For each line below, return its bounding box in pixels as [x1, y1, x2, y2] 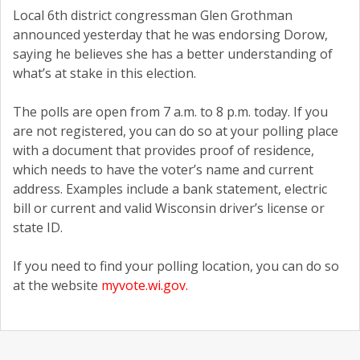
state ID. [13, 219, 63, 237]
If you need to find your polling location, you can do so [13, 257, 339, 276]
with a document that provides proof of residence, [13, 141, 314, 160]
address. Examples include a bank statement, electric [13, 180, 327, 198]
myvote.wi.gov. [101, 276, 188, 295]
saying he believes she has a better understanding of [13, 45, 333, 63]
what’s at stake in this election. [13, 64, 196, 83]
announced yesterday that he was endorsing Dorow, [13, 26, 328, 44]
